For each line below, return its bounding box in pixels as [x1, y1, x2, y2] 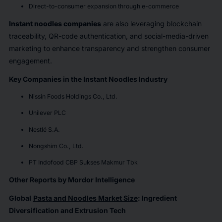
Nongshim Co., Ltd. [28, 142, 85, 150]
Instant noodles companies [8, 19, 101, 28]
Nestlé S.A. [28, 125, 61, 133]
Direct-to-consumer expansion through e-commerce [28, 2, 180, 10]
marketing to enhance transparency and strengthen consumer [8, 44, 210, 53]
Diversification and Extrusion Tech [8, 206, 126, 215]
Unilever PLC [28, 109, 67, 117]
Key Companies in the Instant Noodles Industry [8, 74, 167, 83]
